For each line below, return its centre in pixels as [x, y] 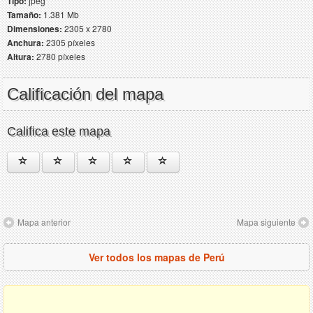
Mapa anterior [44, 221]
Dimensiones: [35, 28]
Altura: [21, 56]
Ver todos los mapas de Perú [156, 257]
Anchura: [26, 42]
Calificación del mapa [85, 94]
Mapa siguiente [266, 221]
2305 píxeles [70, 42]
